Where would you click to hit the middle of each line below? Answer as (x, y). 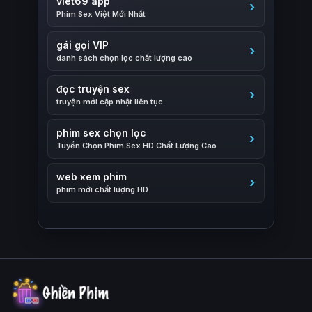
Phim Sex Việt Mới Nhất (101, 14)
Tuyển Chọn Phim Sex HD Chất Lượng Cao (136, 146)
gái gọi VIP (83, 45)
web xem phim (92, 177)
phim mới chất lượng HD (102, 189)
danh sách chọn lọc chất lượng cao (124, 58)
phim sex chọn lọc (101, 133)
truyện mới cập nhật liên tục (110, 102)
